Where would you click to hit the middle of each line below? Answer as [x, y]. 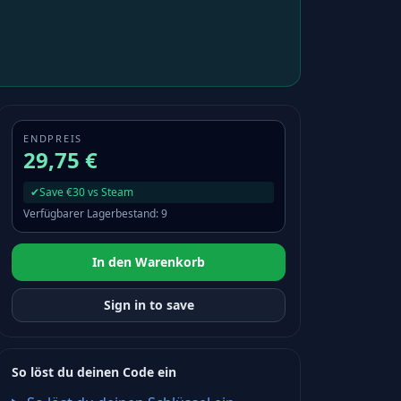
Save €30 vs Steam [86, 192]
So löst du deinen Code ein [94, 372]
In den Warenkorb [149, 262]
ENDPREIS [53, 138]
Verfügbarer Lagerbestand [90, 213]
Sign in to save [149, 305]
